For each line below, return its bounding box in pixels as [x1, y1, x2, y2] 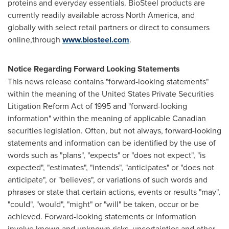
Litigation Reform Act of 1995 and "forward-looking [8, 100, 187, 111]
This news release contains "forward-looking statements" [8, 76, 209, 87]
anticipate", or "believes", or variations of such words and [8, 174, 208, 185]
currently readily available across [8, 9, 126, 20]
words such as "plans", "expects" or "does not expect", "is [8, 149, 205, 161]
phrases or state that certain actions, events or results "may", [8, 186, 220, 197]
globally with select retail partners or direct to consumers [8, 21, 210, 33]
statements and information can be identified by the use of [8, 137, 216, 148]
